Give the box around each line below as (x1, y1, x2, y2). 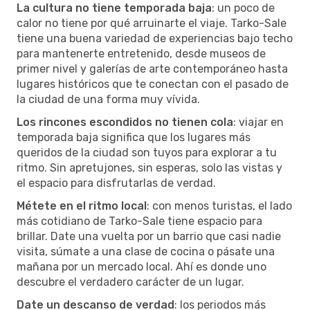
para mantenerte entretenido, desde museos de (17, 46, 266, 60)
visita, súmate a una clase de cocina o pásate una (17, 244, 275, 258)
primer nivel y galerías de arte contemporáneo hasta (17, 62, 288, 75)
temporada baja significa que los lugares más (17, 130, 250, 144)
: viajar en (233, 115, 284, 129)
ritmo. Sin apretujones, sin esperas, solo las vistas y (17, 161, 282, 174)
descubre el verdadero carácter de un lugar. (17, 275, 244, 289)
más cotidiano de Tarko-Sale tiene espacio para (17, 214, 262, 228)
